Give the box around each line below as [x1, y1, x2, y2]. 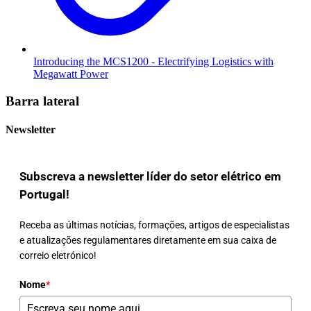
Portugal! [19, 187, 69, 201]
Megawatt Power [33, 68, 108, 81]
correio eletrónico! [19, 250, 96, 261]
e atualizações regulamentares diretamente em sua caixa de [19, 235, 276, 246]
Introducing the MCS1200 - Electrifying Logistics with [33, 56, 274, 68]
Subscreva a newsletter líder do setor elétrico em [19, 169, 281, 183]
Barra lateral [6, 93, 79, 108]
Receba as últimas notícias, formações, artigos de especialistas [19, 219, 289, 230]
